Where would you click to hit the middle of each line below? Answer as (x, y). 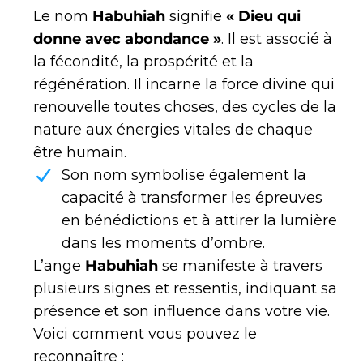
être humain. (80, 153)
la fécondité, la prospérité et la (143, 62)
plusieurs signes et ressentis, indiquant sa (185, 289)
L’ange (59, 266)
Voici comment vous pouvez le (145, 334)
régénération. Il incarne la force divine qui (184, 85)
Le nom (63, 17)
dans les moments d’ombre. (163, 243)
